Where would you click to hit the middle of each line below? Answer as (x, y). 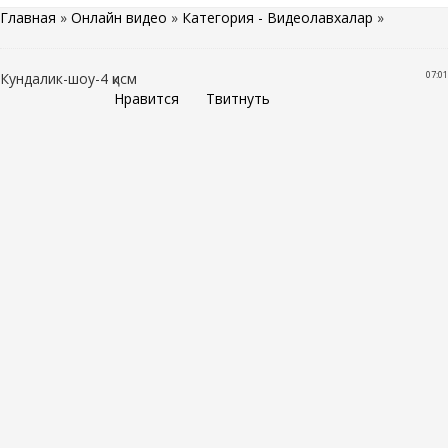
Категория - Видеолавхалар (277, 17)
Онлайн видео (119, 17)
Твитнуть (238, 98)
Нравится (146, 98)
